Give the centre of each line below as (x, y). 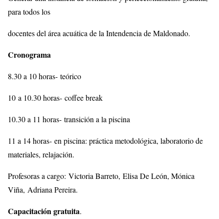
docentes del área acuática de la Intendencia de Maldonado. (99, 33)
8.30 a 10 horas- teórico (44, 76)
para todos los (29, 11)
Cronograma (31, 54)
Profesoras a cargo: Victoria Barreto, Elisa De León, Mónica (101, 175)
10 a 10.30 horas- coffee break (55, 97)
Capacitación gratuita (44, 211)
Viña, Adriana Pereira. (44, 189)
